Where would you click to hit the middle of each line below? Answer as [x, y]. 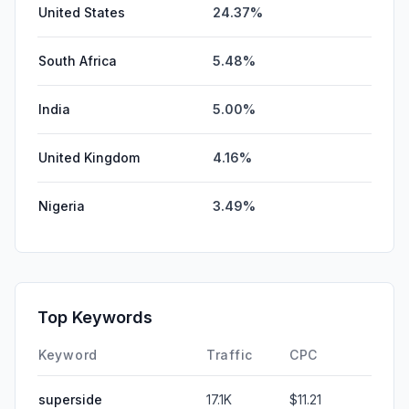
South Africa [78, 60]
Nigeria [62, 205]
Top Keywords [95, 317]
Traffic [230, 354]
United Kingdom [89, 157]
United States [82, 12]
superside [70, 399]
